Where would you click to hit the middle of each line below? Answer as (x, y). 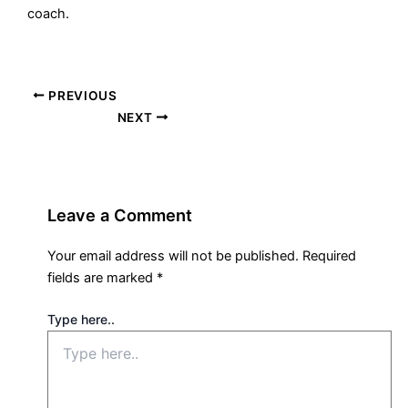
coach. (49, 14)
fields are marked (102, 277)
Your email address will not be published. (173, 255)
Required (330, 255)
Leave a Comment (120, 214)
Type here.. (82, 319)
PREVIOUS (81, 95)
